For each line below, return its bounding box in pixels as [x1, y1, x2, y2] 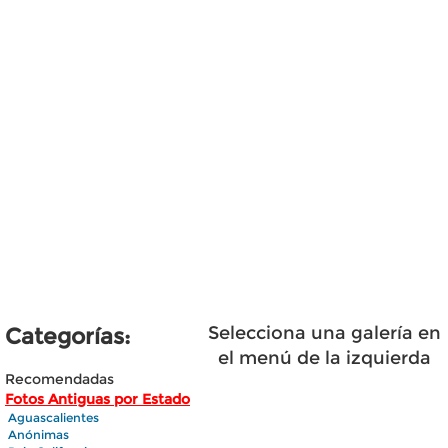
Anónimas [8, 427, 69, 442]
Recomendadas [5, 370, 114, 388]
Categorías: [5, 323, 130, 350]
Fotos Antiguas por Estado [5, 390, 190, 408]
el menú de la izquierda [217, 347, 431, 369]
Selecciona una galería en [207, 322, 441, 344]
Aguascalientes [8, 410, 99, 425]
